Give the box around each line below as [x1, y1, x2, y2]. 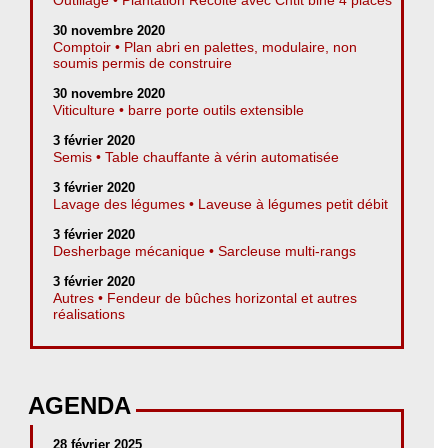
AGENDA [28, 391, 131, 419]
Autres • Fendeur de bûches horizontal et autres [53, 289, 357, 306]
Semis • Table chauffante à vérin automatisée [53, 148, 339, 165]
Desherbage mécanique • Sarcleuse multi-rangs [53, 242, 356, 259]
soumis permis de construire [53, 54, 232, 71]
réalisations [53, 305, 125, 322]
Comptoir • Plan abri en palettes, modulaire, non [53, 38, 357, 55]
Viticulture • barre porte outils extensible [53, 101, 304, 118]
